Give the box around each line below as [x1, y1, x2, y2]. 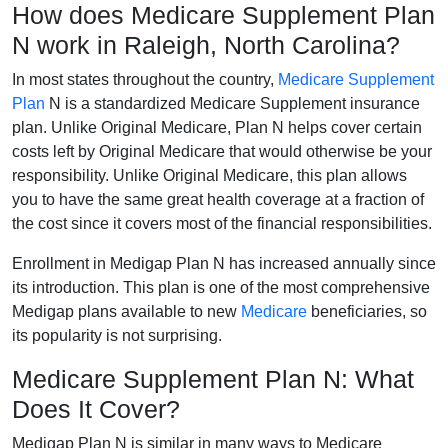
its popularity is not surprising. [12, 326, 222, 344]
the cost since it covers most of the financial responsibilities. [12, 214, 432, 232]
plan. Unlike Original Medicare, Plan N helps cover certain [12, 118, 422, 136]
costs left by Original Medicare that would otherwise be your [12, 142, 432, 160]
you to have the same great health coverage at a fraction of [12, 190, 424, 208]
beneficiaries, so [307, 302, 427, 320]
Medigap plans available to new [12, 302, 241, 320]
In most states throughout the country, [12, 70, 278, 88]
